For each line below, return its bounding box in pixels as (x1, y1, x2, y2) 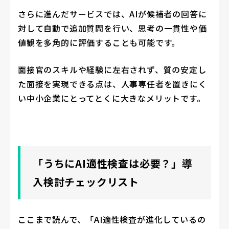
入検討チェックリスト (33, 174, 139, 189)
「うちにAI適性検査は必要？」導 (33, 155, 193, 171)
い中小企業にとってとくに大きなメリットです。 (18, 91, 205, 104)
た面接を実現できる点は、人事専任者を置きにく (18, 77, 207, 90)
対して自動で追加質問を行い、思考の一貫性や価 (18, 21, 207, 34)
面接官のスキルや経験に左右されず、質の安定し (18, 63, 207, 76)
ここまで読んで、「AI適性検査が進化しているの (18, 213, 206, 225)
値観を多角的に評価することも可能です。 (18, 36, 180, 49)
